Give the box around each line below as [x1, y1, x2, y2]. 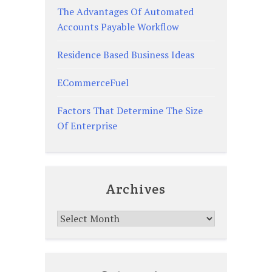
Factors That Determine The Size [57, 103, 203, 117]
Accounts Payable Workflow [57, 19, 179, 33]
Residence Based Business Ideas [57, 47, 194, 61]
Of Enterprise [57, 118, 117, 132]
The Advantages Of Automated [57, 4, 194, 18]
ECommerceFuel [57, 75, 129, 89]
